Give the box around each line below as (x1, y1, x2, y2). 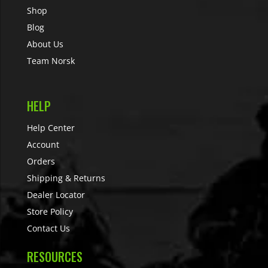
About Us (26, 38, 63, 50)
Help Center (26, 122, 75, 134)
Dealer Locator (26, 189, 85, 201)
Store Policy (26, 206, 73, 218)
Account (26, 139, 59, 151)
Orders (26, 156, 55, 167)
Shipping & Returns (26, 172, 105, 184)
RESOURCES (26, 248, 83, 266)
